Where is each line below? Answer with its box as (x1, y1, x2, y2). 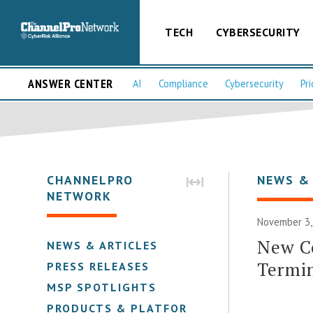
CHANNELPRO (47, 171, 134, 188)
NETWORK (47, 187, 112, 204)
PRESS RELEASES (47, 259, 150, 273)
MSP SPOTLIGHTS (47, 279, 157, 294)
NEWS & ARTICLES (47, 238, 159, 252)
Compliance (159, 77, 208, 91)
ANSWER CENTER (28, 75, 113, 92)
